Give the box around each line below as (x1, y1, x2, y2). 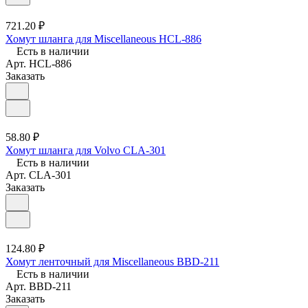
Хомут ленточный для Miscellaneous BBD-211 (5, 255, 219, 267)
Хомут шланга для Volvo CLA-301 (5, 144, 166, 156)
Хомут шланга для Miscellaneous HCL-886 (5, 32, 201, 45)
